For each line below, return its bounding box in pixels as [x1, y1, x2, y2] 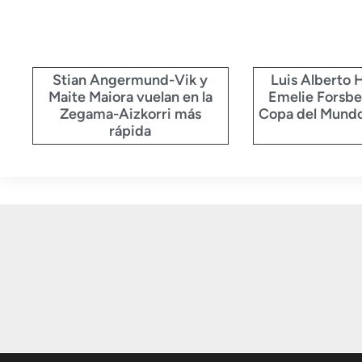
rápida [109, 122, 152, 141]
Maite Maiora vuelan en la [48, 88, 213, 107]
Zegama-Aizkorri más [59, 105, 201, 124]
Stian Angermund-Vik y [53, 71, 208, 90]
